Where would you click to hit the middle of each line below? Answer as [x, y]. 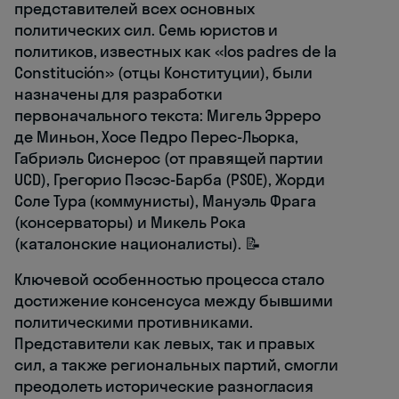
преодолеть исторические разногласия [164, 387]
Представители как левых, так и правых [165, 344]
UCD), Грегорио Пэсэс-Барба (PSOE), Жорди [170, 180]
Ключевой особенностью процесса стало [170, 280]
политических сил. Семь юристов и [147, 30]
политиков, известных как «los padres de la [175, 52]
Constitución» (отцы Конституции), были [164, 73]
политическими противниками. [134, 322]
